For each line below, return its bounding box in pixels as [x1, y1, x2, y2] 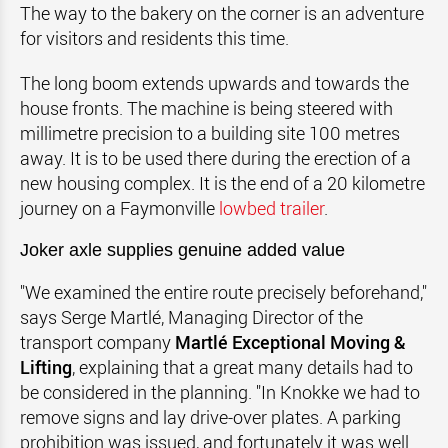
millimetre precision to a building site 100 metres [20, 121, 400, 145]
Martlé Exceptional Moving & [175, 330, 406, 354]
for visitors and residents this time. [20, 26, 289, 50]
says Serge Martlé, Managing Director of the [20, 305, 363, 329]
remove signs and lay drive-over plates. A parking [20, 405, 401, 429]
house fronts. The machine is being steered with [20, 96, 393, 120]
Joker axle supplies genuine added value [20, 240, 345, 260]
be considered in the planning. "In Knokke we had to [20, 380, 420, 404]
